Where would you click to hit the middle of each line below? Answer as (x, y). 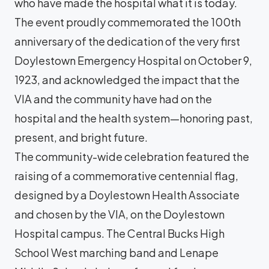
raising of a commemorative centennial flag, (126, 175)
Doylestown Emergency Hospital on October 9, (133, 60)
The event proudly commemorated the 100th (128, 22)
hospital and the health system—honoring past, (134, 118)
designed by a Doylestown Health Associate (127, 195)
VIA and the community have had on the (113, 98)
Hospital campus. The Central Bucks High (119, 233)
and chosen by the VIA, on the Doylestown (119, 214)
